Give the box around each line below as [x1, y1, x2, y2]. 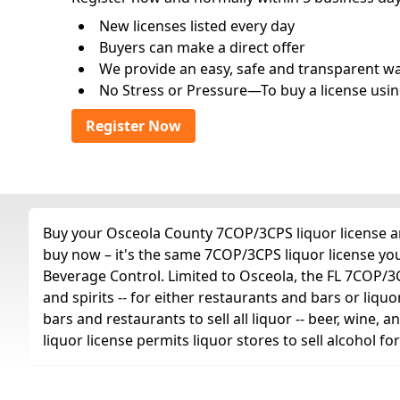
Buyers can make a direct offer [99, 37, 305, 57]
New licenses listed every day [99, 16, 295, 36]
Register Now [86, 116, 181, 136]
